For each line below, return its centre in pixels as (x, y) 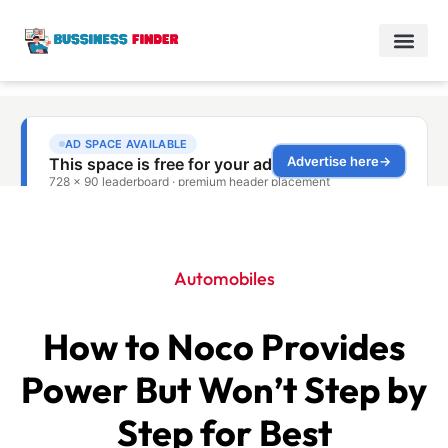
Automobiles (224, 278)
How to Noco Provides (224, 346)
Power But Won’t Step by (224, 389)
